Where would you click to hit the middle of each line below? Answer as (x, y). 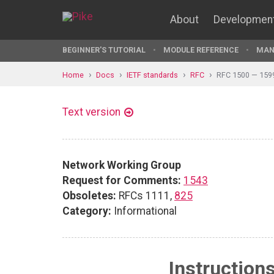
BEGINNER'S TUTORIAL (104, 50)
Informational (144, 211)
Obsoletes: (89, 195)
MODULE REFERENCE (201, 50)
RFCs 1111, (145, 195)
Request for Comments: (122, 180)
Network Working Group (122, 165)
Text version (91, 112)
